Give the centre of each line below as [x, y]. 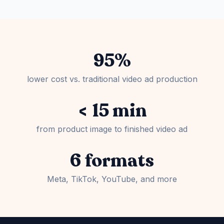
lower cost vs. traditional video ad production [112, 79]
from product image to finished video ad [112, 129]
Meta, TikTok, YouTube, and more [112, 179]
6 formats [112, 161]
